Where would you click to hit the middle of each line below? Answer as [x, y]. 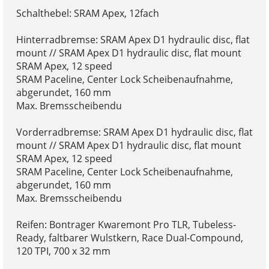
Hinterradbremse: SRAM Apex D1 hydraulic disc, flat [133, 39]
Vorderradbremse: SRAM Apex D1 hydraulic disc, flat [134, 132]
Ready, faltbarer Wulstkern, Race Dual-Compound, [129, 237]
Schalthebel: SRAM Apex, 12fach [87, 13]
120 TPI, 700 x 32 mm [63, 251]
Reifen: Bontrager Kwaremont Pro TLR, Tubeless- [126, 224]
